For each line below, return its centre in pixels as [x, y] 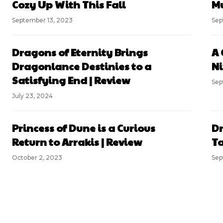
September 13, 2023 [42, 20]
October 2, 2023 [37, 158]
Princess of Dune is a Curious [84, 128]
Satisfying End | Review [71, 80]
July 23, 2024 [32, 96]
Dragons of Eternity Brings [80, 53]
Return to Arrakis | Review [77, 142]
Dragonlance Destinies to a [82, 66]
